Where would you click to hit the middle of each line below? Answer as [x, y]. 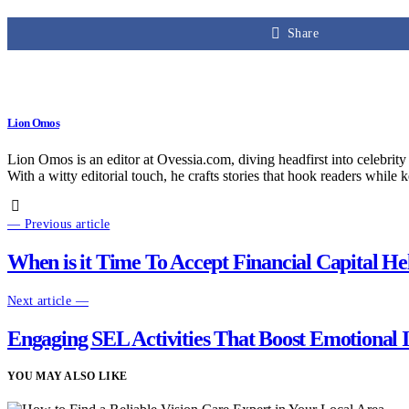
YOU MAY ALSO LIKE [68, 377]
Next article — [48, 301]
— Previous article [59, 224]
